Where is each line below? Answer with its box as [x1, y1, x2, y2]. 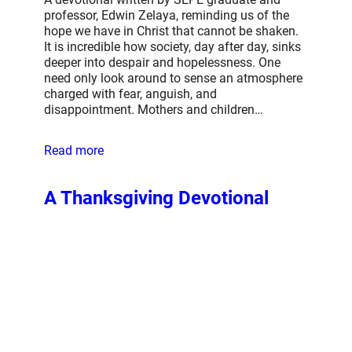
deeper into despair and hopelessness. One [44, 54, 280, 70]
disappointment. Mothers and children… [44, 101, 263, 117]
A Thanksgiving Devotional [44, 186, 269, 209]
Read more [44, 142, 104, 158]
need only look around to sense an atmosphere [44, 70, 302, 86]
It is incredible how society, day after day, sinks [44, 38, 301, 54]
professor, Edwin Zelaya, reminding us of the [44, 7, 289, 23]
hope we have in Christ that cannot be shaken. [44, 23, 299, 38]
